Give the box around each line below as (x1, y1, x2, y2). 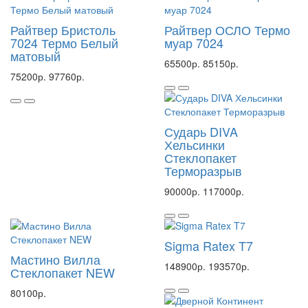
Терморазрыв (164, 162, 242, 179)
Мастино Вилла (10, 250, 100, 268)
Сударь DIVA (164, 122, 238, 140)
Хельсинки (164, 135, 225, 153)
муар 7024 (164, 34, 223, 52)
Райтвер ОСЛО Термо (164, 21, 290, 38)
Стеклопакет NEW (10, 263, 115, 281)
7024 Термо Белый (10, 34, 118, 52)
